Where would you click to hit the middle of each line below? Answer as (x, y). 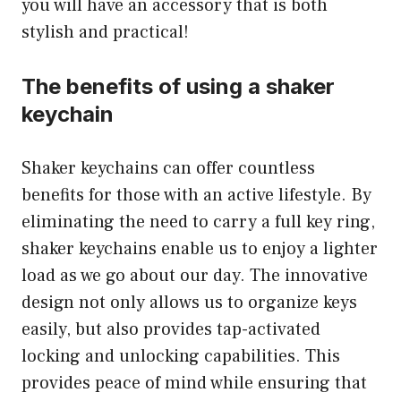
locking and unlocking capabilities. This (181, 356)
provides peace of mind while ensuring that (194, 383)
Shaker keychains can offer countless (168, 168)
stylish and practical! (105, 32)
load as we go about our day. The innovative (195, 276)
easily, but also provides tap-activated (171, 329)
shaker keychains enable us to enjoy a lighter (200, 249)
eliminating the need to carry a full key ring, (198, 222)
